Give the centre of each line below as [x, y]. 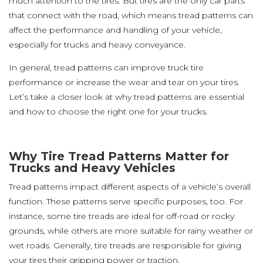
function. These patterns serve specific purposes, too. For [126, 201]
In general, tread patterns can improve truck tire [106, 68]
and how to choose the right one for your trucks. [108, 112]
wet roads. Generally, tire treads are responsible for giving [125, 245]
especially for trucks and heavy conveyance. [97, 45]
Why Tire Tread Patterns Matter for [119, 156]
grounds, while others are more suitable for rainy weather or [131, 231]
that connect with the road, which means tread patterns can [131, 15]
